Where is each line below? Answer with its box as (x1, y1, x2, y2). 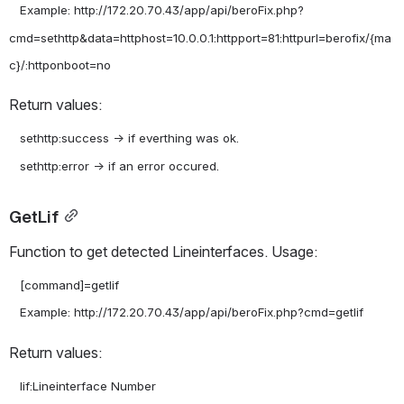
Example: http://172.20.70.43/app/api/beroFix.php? (9, 3, 20, 18)
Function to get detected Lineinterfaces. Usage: (9, 242, 317, 261)
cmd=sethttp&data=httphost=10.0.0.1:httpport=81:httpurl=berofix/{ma (9, 30, 391, 45)
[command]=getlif (9, 277, 20, 292)
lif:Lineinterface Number (9, 378, 20, 393)
